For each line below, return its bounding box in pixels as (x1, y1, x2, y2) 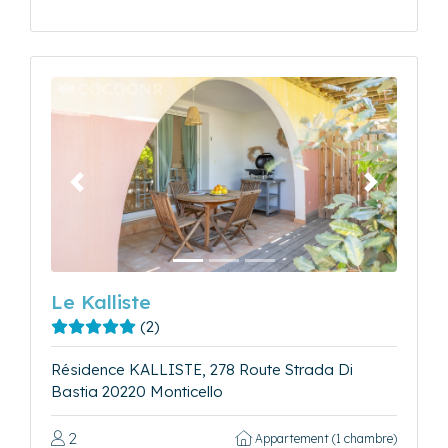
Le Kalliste (51, 289, 151, 314)
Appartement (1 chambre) (252, 430, 397, 446)
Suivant (369, 181, 421, 201)
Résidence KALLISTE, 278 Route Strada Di (51, 359, 353, 379)
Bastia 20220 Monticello (51, 381, 223, 401)
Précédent (75, 181, 149, 201)
